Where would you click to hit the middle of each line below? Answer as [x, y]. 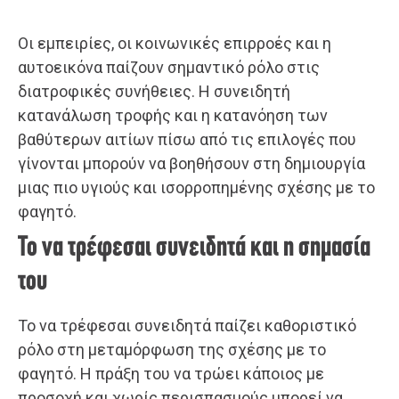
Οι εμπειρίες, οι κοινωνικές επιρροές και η [175, 44]
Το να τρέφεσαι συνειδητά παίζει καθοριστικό [187, 326]
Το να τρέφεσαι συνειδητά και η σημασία [194, 249]
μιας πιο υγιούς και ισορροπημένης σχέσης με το [196, 188]
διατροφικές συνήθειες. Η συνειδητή [154, 92]
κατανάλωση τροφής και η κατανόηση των [173, 116]
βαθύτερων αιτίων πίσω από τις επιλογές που [187, 140]
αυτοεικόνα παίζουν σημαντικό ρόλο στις [169, 68]
